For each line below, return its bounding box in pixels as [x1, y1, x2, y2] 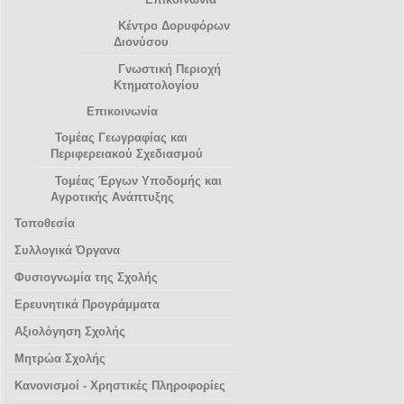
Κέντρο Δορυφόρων [118, 18, 230, 32]
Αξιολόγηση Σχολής [14, 324, 125, 338]
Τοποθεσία [14, 216, 75, 230]
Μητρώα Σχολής [14, 351, 106, 365]
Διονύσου [114, 34, 169, 49]
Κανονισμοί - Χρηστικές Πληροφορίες [14, 378, 225, 392]
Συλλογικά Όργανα [14, 243, 120, 257]
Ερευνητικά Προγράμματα [14, 297, 160, 311]
